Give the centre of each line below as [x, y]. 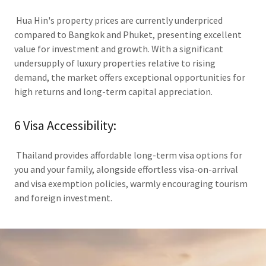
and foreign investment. [69, 198]
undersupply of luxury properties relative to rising [115, 63]
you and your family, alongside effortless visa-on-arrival [126, 169]
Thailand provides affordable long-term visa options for [128, 155]
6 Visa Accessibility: [65, 125]
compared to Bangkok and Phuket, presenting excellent [128, 34]
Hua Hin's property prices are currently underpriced [118, 20]
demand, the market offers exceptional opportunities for [130, 77]
